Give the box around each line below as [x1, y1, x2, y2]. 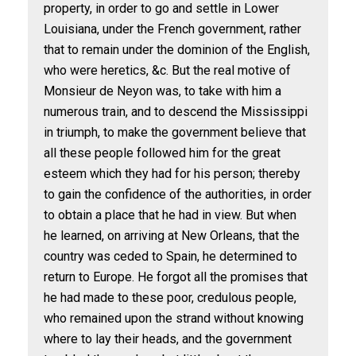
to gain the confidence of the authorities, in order [44, 187, 311, 202]
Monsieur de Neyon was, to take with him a [44, 83, 281, 99]
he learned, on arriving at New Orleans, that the [44, 228, 300, 243]
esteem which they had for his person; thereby [44, 166, 300, 181]
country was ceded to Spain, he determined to [44, 249, 297, 264]
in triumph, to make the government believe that [44, 125, 306, 140]
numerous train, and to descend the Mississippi [44, 104, 308, 119]
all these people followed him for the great [44, 145, 281, 161]
